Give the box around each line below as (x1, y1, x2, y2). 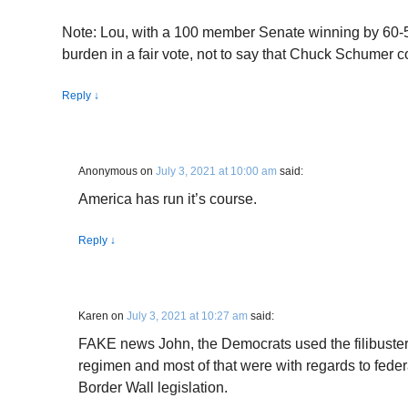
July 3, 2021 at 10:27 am (127, 310, 248, 322)
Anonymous (78, 165, 138, 178)
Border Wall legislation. (78, 380, 228, 395)
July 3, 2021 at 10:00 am (156, 165, 277, 178)
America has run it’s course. (78, 191, 257, 207)
